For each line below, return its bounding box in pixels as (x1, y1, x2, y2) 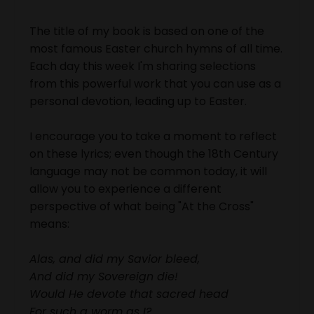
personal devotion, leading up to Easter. (29, 93, 247, 109)
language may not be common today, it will (29, 163, 267, 179)
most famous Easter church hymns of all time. (29, 40, 282, 57)
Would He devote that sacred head (29, 285, 228, 302)
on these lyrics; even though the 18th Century (29, 145, 278, 162)
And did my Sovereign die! (29, 268, 178, 285)
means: (29, 215, 69, 232)
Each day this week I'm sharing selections (29, 57, 256, 74)
